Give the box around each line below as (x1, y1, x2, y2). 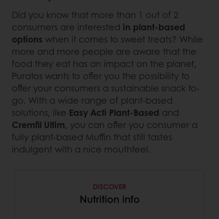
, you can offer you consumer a (65, 118, 197, 131)
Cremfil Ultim (12, 118, 65, 131)
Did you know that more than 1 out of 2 (12, 8, 178, 21)
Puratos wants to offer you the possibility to (12, 69, 190, 82)
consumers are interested (12, 20, 123, 33)
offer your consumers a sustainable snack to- (12, 81, 199, 94)
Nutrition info (79, 192, 140, 206)
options (12, 32, 43, 45)
